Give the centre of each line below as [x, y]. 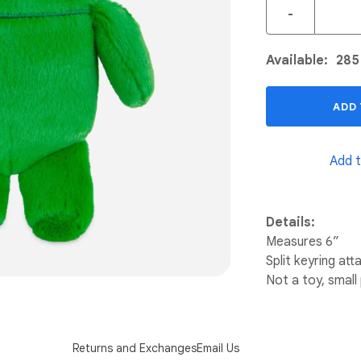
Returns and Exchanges [135, 348]
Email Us [218, 348]
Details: [290, 222]
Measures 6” [303, 242]
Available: [297, 60]
